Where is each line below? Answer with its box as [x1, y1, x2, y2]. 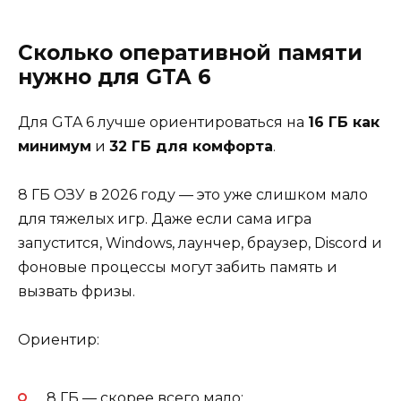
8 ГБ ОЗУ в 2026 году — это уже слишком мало [18, 185, 368, 203]
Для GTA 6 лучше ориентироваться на [18, 113, 308, 131]
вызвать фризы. [18, 282, 135, 300]
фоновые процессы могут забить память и [18, 258, 337, 276]
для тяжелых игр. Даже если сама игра [18, 209, 311, 227]
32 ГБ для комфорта [109, 137, 273, 155]
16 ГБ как [308, 113, 380, 131]
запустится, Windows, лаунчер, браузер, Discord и [18, 234, 382, 252]
